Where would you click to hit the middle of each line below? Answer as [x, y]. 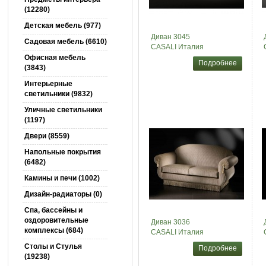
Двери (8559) [47, 136]
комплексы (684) [53, 230]
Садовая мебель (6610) [65, 42]
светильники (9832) [58, 94]
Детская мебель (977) [62, 26]
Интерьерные [48, 84]
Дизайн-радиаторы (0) [63, 194]
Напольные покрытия [62, 152]
